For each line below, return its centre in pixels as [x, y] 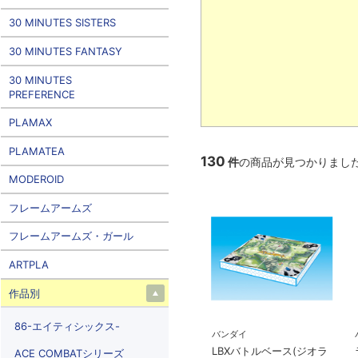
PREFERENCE [42, 94]
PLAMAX [30, 123]
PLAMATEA [36, 151]
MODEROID [36, 179]
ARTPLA [28, 265]
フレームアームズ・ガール [71, 236]
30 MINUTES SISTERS [62, 23]
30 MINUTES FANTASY [65, 51]
